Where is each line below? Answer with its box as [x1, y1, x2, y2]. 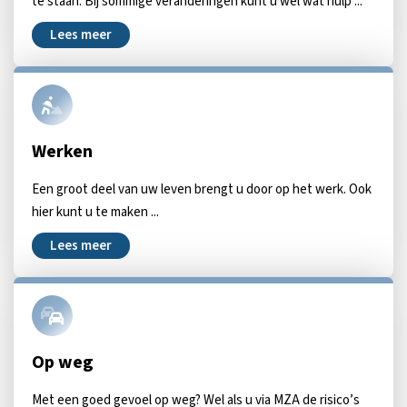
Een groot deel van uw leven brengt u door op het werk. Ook [32, 180, 372, 199]
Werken [32, 139, 93, 164]
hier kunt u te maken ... [32, 203, 159, 222]
